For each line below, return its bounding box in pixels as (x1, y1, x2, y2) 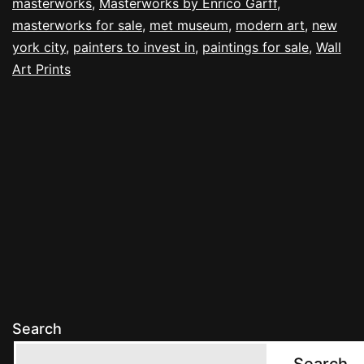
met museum (149, 16, 228, 33)
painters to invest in (73, 38, 195, 55)
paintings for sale (202, 38, 309, 55)
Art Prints (12, 60, 71, 77)
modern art (236, 16, 305, 33)
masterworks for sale (12, 16, 142, 33)
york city (12, 38, 66, 55)
